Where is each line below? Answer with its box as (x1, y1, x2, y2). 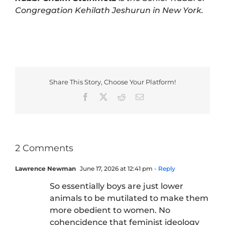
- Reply (153, 165, 175, 173)
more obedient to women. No (50, 205, 170, 215)
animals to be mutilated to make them (50, 193, 208, 203)
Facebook (89, 92, 120, 100)
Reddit (125, 92, 146, 100)
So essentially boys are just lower (50, 181, 183, 191)
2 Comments (15, 143, 73, 154)
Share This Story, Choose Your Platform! (49, 78, 176, 86)
